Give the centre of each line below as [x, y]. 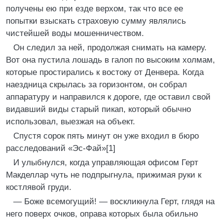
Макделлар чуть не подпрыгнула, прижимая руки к [104, 175]
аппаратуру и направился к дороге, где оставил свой [108, 97]
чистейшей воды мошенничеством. [75, 33]
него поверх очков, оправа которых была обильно [102, 214]
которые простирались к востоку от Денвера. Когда [105, 72]
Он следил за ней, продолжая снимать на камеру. [110, 48]
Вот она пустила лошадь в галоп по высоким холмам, [110, 60]
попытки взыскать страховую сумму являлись [96, 21]
